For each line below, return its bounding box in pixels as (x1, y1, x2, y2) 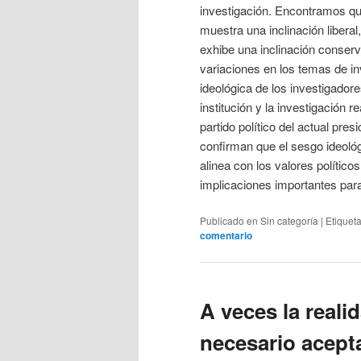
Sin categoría (258, 213, 321, 227)
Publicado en (200, 213, 258, 227)
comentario (200, 227, 252, 243)
